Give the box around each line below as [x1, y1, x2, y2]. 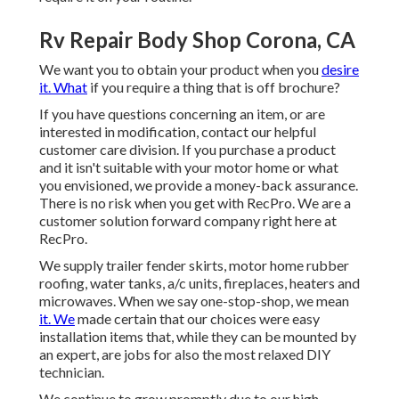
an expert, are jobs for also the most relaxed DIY [39, 346, 330, 363]
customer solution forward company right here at [39, 212, 337, 230]
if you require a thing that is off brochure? [87, 78, 340, 96]
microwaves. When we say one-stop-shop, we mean [39, 292, 349, 310]
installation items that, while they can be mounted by [39, 328, 356, 346]
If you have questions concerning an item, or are [39, 105, 325, 123]
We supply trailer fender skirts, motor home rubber [39, 256, 349, 274]
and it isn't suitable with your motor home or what [39, 159, 338, 176]
